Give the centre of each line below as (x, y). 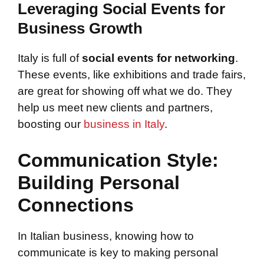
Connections (76, 205)
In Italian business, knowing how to (106, 236)
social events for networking (159, 58)
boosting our (51, 124)
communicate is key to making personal (118, 253)
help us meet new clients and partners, (115, 107)
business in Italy (124, 124)
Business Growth (80, 28)
